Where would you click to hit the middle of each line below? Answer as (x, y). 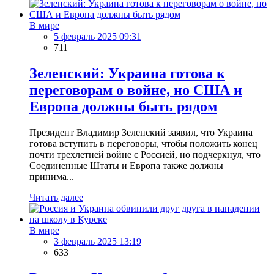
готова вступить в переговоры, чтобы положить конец (143, 143)
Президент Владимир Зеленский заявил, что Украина (141, 132)
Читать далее (56, 197)
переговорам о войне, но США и (136, 90)
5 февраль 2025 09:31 (98, 37)
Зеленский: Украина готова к (127, 74)
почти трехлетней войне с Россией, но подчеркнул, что (145, 154)
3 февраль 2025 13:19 (98, 241)
